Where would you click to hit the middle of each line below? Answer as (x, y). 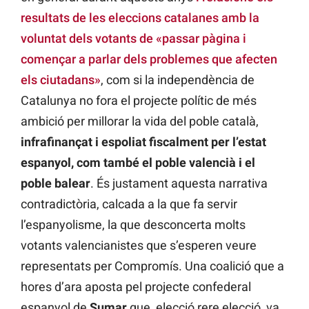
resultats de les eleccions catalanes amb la (140, 18)
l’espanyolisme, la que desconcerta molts (133, 225)
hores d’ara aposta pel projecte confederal (136, 287)
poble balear (56, 183)
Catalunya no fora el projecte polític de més (139, 101)
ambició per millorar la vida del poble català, (140, 121)
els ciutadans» (61, 80)
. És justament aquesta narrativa (179, 183)
